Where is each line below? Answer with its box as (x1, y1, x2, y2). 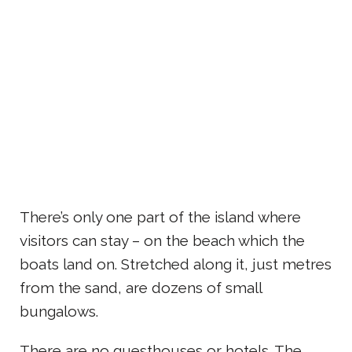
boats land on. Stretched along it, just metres (20, 255, 332, 273)
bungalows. (20, 302, 98, 320)
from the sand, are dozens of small (20, 278, 262, 296)
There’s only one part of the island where (20, 207, 301, 225)
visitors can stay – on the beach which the (20, 231, 305, 249)
